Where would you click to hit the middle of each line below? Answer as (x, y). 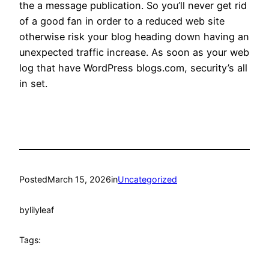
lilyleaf (42, 210)
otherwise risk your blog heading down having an (134, 36)
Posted (33, 180)
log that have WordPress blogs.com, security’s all (133, 68)
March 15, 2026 (79, 180)
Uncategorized (147, 180)
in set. (33, 83)
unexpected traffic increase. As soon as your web (134, 52)
